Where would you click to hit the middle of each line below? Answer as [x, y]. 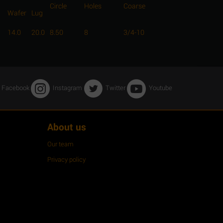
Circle [58, 6]
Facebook [15, 88]
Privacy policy [67, 160]
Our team [61, 144]
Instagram [67, 88]
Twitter [115, 88]
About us [67, 127]
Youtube [160, 88]
